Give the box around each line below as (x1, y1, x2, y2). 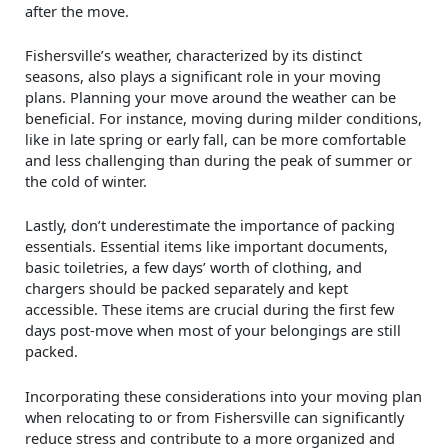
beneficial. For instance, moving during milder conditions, (25, 108, 422, 129)
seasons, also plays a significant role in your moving (25, 66, 381, 87)
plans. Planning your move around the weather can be (25, 87, 396, 108)
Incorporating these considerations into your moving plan (25, 385, 422, 406)
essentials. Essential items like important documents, (25, 236, 388, 257)
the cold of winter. (25, 171, 147, 192)
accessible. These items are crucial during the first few (25, 299, 394, 320)
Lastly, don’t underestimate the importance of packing (25, 215, 395, 236)
